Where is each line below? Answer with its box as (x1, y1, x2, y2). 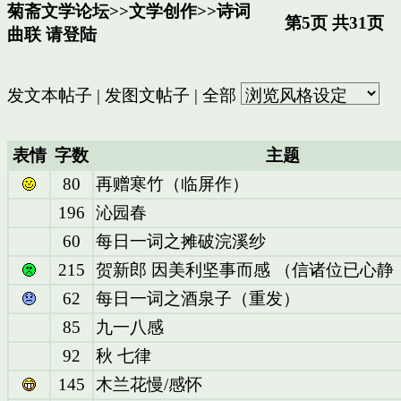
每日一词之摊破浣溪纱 (96, 231, 266, 251)
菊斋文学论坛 (7, 2, 109, 21)
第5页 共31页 (267, 13, 388, 32)
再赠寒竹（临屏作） (96, 174, 249, 193)
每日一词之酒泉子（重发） (96, 288, 300, 308)
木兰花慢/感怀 (96, 374, 202, 394)
